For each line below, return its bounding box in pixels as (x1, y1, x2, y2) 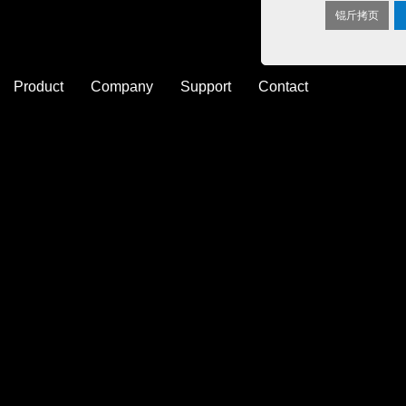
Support (180, 79, 231, 94)
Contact (258, 79, 308, 94)
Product (14, 79, 63, 94)
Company (91, 79, 153, 94)
